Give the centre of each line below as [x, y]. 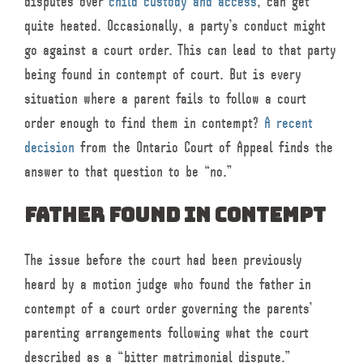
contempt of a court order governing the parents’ [169, 308]
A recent [288, 123]
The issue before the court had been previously [163, 260]
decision [49, 147]
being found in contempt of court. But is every [163, 74]
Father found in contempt [175, 216]
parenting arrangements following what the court [167, 333]
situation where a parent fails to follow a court [165, 98]
